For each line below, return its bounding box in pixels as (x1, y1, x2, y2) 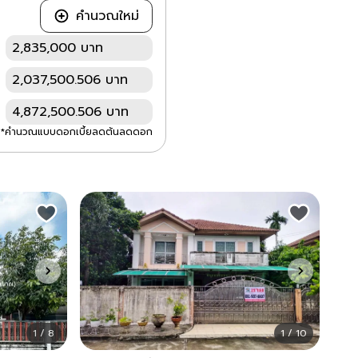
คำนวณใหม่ (76, 6, 139, 26)
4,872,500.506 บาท (12, 101, 129, 121)
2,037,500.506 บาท (12, 70, 128, 89)
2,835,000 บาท (12, 38, 103, 58)
